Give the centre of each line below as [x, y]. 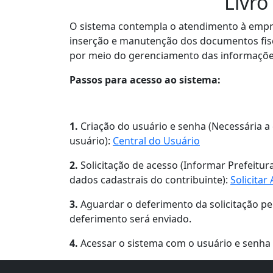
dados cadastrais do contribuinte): [150, 180]
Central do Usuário [156, 141]
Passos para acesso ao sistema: [145, 80]
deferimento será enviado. [130, 219]
